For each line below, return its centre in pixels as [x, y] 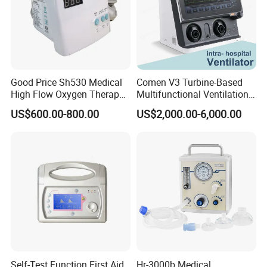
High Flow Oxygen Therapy [68, 94]
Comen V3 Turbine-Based [189, 83]
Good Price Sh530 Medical [67, 83]
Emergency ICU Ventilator [189, 106]
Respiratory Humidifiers [60, 106]
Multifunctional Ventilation [192, 94]
